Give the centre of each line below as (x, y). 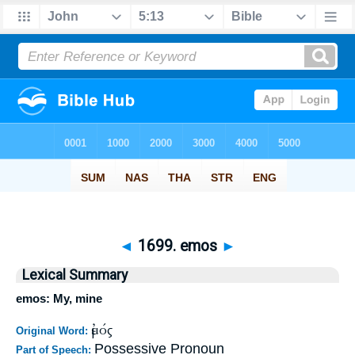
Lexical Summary (75, 275)
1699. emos (177, 246)
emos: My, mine (59, 298)
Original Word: (53, 330)
